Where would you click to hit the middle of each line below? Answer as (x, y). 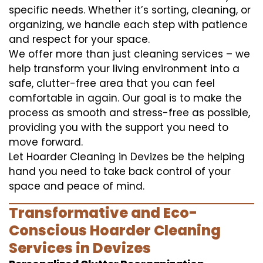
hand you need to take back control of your (120, 171)
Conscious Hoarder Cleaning (115, 230)
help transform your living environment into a (124, 68)
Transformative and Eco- (103, 213)
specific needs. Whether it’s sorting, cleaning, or (130, 10)
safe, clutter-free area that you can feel (112, 83)
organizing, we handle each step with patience (128, 24)
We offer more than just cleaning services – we (129, 54)
